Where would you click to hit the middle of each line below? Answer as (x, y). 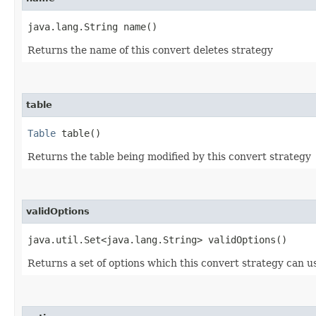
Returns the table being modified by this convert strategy (169, 156)
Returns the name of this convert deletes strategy (150, 50)
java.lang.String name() (92, 26)
